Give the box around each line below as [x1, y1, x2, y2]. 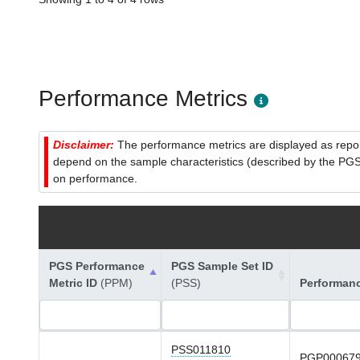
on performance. [53, 172, 137, 185]
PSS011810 [171, 343, 231, 356]
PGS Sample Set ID [171, 260, 273, 272]
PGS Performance [49, 260, 145, 272]
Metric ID [49, 276, 100, 289]
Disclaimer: [53, 138, 117, 151]
